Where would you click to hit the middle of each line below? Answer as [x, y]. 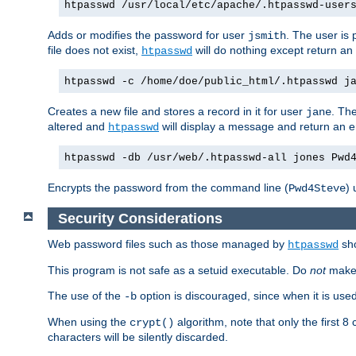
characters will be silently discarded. [138, 337]
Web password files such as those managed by [168, 244]
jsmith [267, 35]
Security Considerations [140, 218]
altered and [78, 126]
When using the [89, 322]
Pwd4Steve [317, 188]
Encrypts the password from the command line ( [168, 187]
